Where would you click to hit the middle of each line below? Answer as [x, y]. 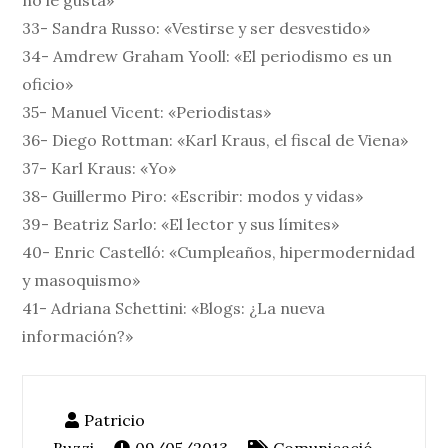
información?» [78, 336]
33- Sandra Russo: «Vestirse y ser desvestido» [196, 28]
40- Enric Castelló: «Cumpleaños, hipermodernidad [219, 252]
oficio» [48, 84]
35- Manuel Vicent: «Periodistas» [147, 112]
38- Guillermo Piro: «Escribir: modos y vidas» [193, 196]
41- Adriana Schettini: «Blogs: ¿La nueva [174, 308]
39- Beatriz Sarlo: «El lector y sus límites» [181, 224]
